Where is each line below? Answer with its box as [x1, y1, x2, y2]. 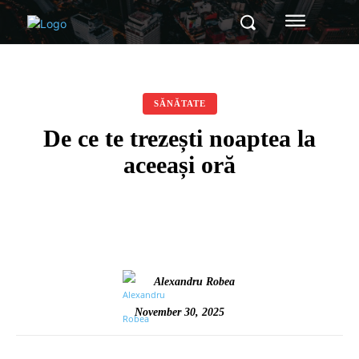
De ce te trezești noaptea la [43, 125, 316, 151]
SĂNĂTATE [153, 99, 206, 108]
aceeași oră [123, 151, 236, 178]
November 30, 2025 [135, 305, 224, 318]
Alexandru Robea [153, 276, 235, 288]
